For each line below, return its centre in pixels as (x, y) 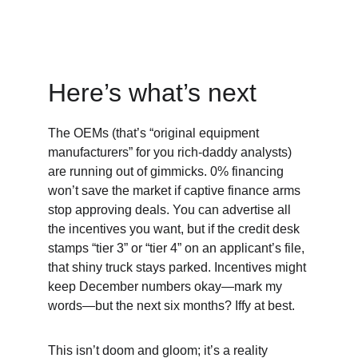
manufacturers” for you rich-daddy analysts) (171, 152)
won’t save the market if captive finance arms (176, 191)
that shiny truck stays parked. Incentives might (179, 267)
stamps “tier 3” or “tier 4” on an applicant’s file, (178, 248)
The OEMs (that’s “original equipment (155, 133)
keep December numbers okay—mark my (167, 286)
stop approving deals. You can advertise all (171, 210)
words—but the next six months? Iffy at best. (171, 306)
